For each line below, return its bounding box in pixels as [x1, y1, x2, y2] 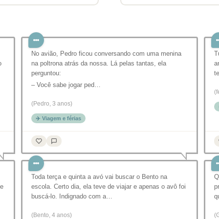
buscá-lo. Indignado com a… [31, 193, 112, 200]
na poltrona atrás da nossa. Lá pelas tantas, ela [31, 60, 166, 67]
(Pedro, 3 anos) [31, 100, 72, 107]
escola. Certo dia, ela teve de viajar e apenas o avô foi [31, 183, 186, 190]
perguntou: [31, 69, 61, 77]
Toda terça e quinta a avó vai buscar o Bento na [31, 173, 167, 180]
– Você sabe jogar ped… [31, 81, 101, 88]
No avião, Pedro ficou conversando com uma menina [31, 50, 181, 57]
